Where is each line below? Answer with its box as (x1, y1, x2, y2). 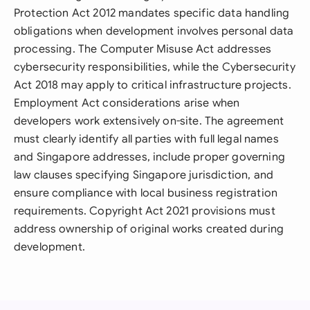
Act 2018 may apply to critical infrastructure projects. (14, 78, 291, 92)
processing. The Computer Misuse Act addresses (14, 42, 272, 56)
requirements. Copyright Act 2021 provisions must (14, 204, 275, 218)
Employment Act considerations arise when (14, 96, 240, 110)
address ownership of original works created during (14, 222, 284, 236)
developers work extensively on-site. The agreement (14, 114, 284, 128)
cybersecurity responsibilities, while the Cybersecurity (14, 60, 295, 74)
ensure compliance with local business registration (14, 186, 278, 200)
